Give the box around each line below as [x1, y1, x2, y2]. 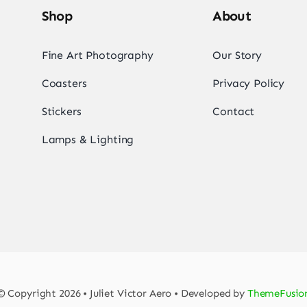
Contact [212, 105, 255, 118]
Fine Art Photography [41, 49, 153, 62]
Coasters [41, 77, 87, 90]
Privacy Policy [212, 77, 285, 90]
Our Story [212, 49, 262, 62]
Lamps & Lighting [41, 133, 134, 146]
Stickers [41, 105, 82, 118]
